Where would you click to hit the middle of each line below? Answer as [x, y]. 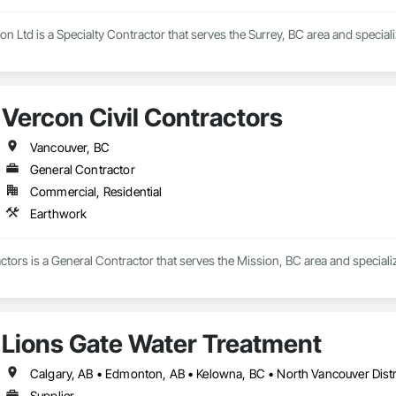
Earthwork [58, 214]
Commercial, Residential [96, 192]
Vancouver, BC [69, 148]
